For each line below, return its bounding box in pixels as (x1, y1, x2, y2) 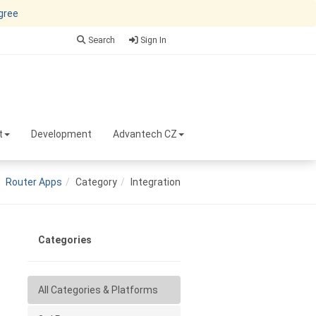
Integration (130, 176, 181, 188)
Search (86, 35, 115, 45)
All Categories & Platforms (37, 284, 160, 296)
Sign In (138, 35, 166, 45)
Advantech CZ (113, 128, 177, 140)
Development (31, 128, 92, 140)
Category (75, 176, 117, 188)
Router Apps (6, 176, 62, 188)
